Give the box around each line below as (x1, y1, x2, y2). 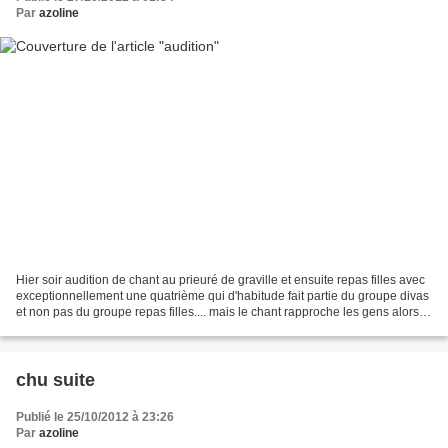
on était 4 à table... (16, 321, 115, 336)
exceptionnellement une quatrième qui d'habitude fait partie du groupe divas (16, 289, 429, 304)
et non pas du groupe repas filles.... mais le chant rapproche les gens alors (16, 305, 419, 320)
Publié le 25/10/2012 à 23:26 (16, 410, 174, 425)
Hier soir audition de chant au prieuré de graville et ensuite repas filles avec (16, 273, 425, 288)
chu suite (16, 370, 95, 391)
